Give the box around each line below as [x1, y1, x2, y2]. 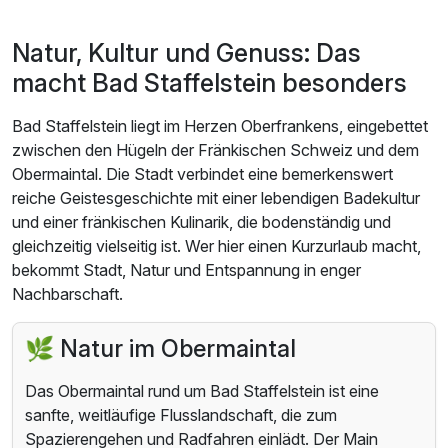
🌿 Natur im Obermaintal [25, 334, 296, 364]
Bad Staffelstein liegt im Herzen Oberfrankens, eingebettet [12, 116, 428, 137]
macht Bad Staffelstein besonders [12, 68, 407, 99]
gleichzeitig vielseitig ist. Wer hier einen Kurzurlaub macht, [12, 236, 421, 257]
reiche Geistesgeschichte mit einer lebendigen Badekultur [12, 188, 420, 209]
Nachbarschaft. [12, 284, 123, 305]
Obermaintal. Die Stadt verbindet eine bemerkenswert [12, 164, 393, 185]
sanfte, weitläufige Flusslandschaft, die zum [25, 405, 337, 426]
